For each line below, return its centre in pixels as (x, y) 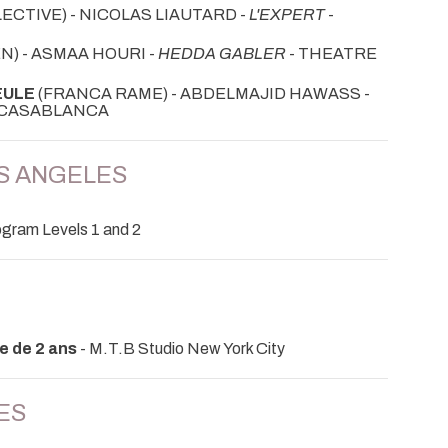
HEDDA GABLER (222, 54)
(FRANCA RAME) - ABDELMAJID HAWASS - (202, 93)
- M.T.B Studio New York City (181, 348)
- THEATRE (331, 54)
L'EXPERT (287, 15)
